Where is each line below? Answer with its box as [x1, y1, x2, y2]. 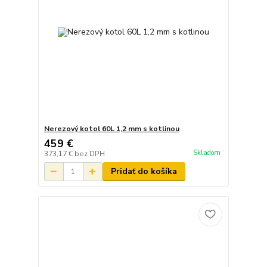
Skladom [193, 148, 221, 157]
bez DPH [74, 149, 105, 159]
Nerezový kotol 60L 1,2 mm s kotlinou [44, 124, 179, 134]
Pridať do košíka [110, 166, 177, 178]
